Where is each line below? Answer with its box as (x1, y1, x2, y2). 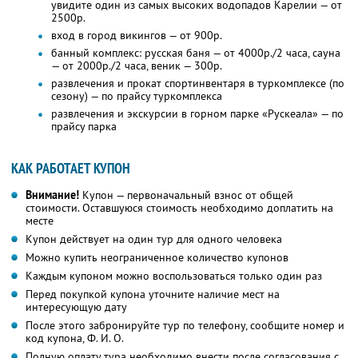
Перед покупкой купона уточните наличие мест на (26, 287, 280, 302)
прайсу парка (51, 119, 117, 134)
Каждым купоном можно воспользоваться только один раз (26, 268, 322, 284)
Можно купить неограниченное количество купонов (26, 250, 288, 265)
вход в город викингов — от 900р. (51, 28, 222, 43)
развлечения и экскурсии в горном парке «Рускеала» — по (51, 106, 344, 121)
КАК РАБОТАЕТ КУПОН (11, 159, 130, 178)
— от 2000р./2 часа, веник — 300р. (51, 58, 222, 74)
